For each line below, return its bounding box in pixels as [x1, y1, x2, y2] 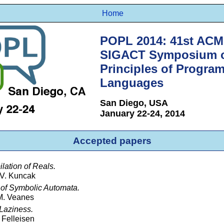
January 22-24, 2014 [99, 108, 185, 119]
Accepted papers [72, 135, 151, 146]
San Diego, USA [99, 98, 168, 108]
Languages [99, 76, 163, 90]
